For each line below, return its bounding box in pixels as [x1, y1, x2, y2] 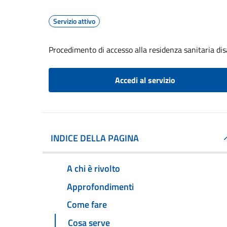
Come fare [67, 198, 107, 212]
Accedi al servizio [115, 74, 175, 86]
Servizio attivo [53, 16, 95, 26]
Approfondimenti [67, 179, 134, 194]
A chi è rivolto [67, 161, 120, 175]
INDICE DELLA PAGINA [51, 131, 139, 145]
